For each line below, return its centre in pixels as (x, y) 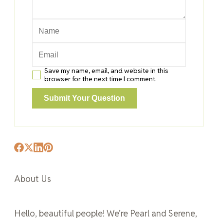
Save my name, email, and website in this (106, 70)
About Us (33, 179)
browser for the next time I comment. (100, 79)
